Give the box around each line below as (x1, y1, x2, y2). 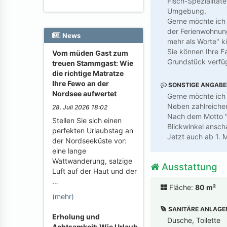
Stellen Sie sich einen (52, 116, 122, 125)
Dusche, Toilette (167, 215, 220, 224)
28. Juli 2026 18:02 (52, 103, 107, 111)
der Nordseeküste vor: (52, 136, 127, 145)
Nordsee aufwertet (52, 89, 117, 98)
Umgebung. (167, 6, 206, 15)
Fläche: (167, 182, 195, 192)
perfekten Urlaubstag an (52, 126, 133, 135)
